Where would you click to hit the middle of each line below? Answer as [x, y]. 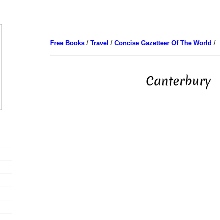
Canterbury [178, 81]
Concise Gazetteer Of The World [163, 43]
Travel [99, 43]
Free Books [67, 43]
